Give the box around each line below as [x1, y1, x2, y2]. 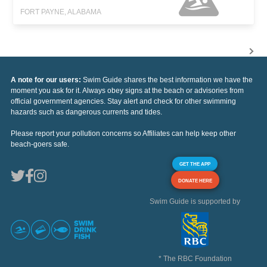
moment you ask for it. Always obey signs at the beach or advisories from [11, 86, 244, 95]
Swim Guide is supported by [150, 197, 240, 206]
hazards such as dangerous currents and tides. [11, 108, 162, 117]
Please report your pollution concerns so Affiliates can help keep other [11, 129, 236, 138]
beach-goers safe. [11, 140, 69, 149]
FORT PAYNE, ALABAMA [20, 8, 102, 17]
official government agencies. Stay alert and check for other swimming [11, 97, 236, 106]
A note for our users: [11, 76, 83, 85]
